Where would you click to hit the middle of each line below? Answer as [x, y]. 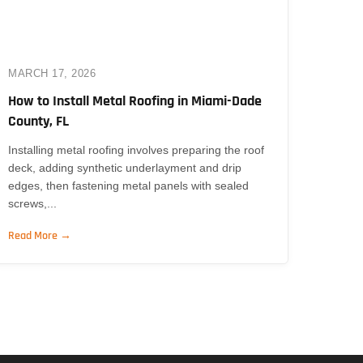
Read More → [40, 235]
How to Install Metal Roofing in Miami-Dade [135, 100]
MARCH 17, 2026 [52, 73]
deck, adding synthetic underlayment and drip [125, 167]
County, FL [39, 121]
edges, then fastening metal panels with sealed [129, 185]
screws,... [33, 203]
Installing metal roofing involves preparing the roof [137, 149]
